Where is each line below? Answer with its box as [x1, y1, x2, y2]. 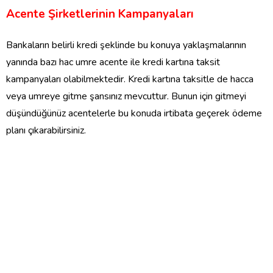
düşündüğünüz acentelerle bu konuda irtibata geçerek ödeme [6, 107, 262, 121]
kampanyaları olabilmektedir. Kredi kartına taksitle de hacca [6, 73, 253, 87]
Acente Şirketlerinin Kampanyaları [6, 6, 194, 23]
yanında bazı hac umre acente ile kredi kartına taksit [6, 55, 220, 69]
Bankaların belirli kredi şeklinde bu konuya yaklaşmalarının [6, 38, 246, 52]
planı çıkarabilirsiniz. [6, 124, 88, 138]
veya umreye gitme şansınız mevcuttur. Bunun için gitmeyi [6, 90, 246, 104]
